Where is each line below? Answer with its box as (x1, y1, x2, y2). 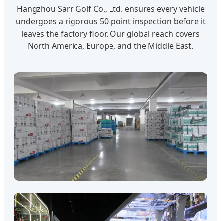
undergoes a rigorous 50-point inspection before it (15, 15, 206, 27)
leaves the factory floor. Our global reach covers (21, 28, 200, 39)
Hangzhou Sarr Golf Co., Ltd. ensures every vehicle (16, 3, 205, 14)
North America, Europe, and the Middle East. (28, 40, 193, 51)
